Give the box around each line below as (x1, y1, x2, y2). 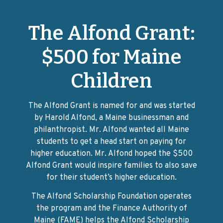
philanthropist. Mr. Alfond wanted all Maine (34, 124, 189, 135)
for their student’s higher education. (46, 172, 177, 183)
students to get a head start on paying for (37, 136, 186, 147)
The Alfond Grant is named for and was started (28, 101, 195, 111)
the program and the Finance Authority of (36, 203, 187, 214)
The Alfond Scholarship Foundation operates (31, 191, 192, 202)
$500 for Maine (41, 45, 182, 69)
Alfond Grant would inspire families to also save (26, 160, 197, 171)
